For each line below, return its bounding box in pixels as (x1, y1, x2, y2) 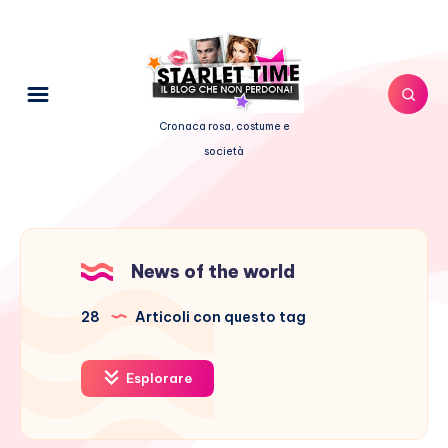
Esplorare (123, 369, 192, 386)
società (204, 143, 244, 158)
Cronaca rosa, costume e (158, 118, 290, 133)
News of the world (131, 259, 295, 283)
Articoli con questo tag (132, 307, 306, 326)
